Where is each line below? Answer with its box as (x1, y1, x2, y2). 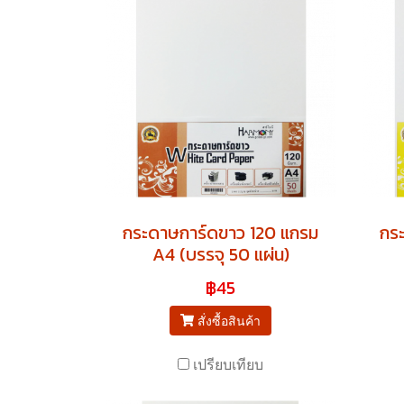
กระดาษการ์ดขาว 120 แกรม (123, 218, 318, 246)
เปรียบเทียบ (193, 353, 263, 374)
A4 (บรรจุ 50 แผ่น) (151, 240, 289, 268)
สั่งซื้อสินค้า (197, 311, 262, 329)
